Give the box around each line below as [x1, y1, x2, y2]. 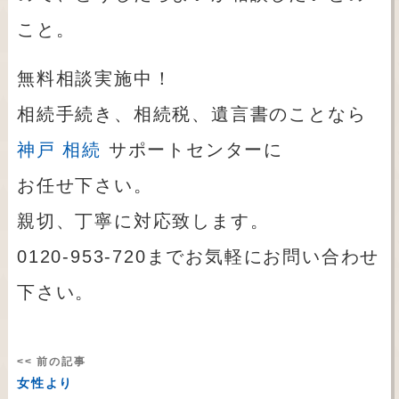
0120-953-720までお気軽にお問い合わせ [16, 247, 380, 267]
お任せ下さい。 [16, 175, 153, 196]
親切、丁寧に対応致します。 [16, 211, 270, 232]
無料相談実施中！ [16, 69, 173, 89]
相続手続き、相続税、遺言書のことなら [16, 104, 367, 125]
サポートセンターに [101, 140, 283, 160]
